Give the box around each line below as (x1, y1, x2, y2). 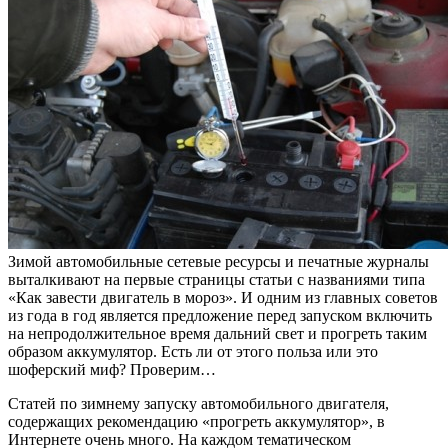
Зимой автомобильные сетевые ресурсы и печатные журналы (8, 252, 429, 270)
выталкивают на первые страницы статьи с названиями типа (8, 270, 425, 288)
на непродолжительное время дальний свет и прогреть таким (8, 324, 427, 342)
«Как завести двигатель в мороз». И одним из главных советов (8, 288, 438, 306)
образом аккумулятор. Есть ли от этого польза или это (8, 342, 378, 360)
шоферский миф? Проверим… (8, 360, 216, 378)
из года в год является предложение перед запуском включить (8, 306, 432, 324)
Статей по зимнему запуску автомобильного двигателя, (8, 394, 389, 412)
